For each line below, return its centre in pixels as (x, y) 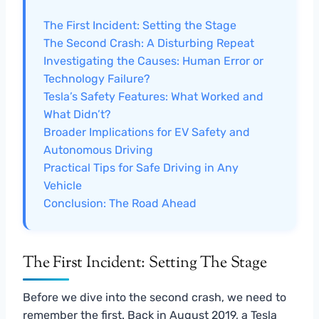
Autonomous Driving (98, 150)
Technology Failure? (97, 78)
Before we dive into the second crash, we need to (155, 297)
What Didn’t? (77, 114)
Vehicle (63, 185)
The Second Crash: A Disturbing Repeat (149, 43)
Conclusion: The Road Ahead (120, 203)
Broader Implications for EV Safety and (147, 132)
